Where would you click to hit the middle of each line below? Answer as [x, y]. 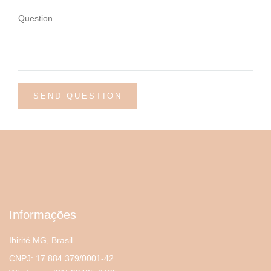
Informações [43, 214]
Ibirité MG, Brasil [41, 240]
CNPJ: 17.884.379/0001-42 [61, 258]
